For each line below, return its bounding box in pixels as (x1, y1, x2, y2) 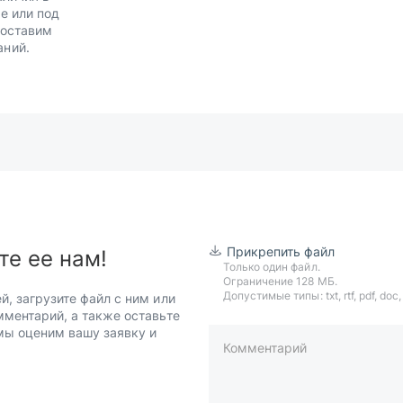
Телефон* (223, 362, 282, 377)
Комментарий (223, 340, 308, 355)
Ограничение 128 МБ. (223, 274, 337, 288)
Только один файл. (223, 260, 320, 273)
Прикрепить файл (227, 244, 336, 259)
